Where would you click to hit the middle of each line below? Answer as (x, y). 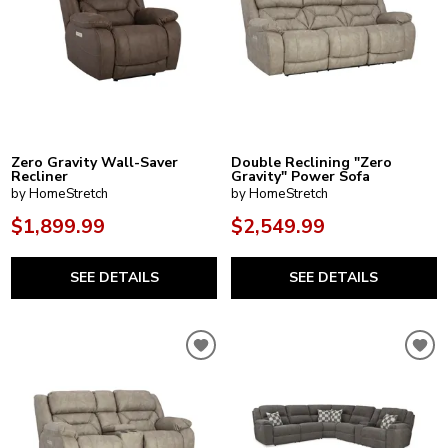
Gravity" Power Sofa (300, 176)
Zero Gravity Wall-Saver (95, 162)
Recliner (40, 176)
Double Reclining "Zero (311, 162)
